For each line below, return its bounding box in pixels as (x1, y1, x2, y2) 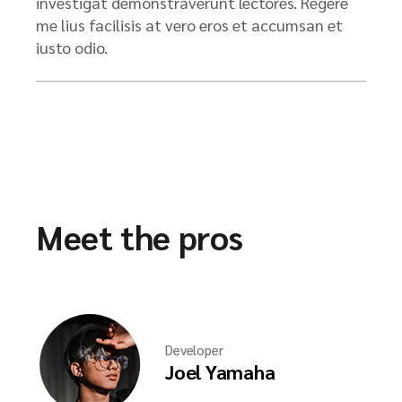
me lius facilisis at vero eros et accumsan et (36, 14, 343, 35)
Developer (165, 340, 223, 358)
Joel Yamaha (165, 358, 275, 384)
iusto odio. (36, 37, 108, 57)
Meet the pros (36, 214, 243, 258)
